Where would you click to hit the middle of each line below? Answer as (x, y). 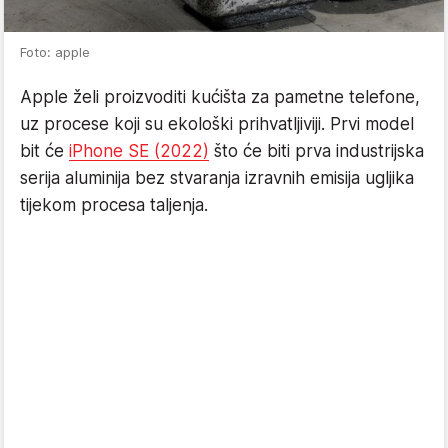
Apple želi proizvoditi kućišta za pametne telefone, (220, 97)
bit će (44, 151)
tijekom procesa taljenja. (114, 205)
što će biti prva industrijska (316, 151)
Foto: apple (55, 52)
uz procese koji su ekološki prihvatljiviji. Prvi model (217, 124)
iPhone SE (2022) (139, 151)
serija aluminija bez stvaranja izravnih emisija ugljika (217, 178)
